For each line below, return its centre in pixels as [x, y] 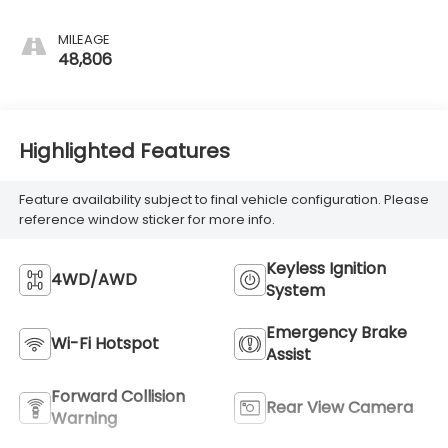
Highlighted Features [124, 151]
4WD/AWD [93, 279]
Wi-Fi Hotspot [104, 343]
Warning [83, 418]
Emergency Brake [336, 332]
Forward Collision [117, 396]
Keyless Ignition [326, 268]
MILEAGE [83, 39]
